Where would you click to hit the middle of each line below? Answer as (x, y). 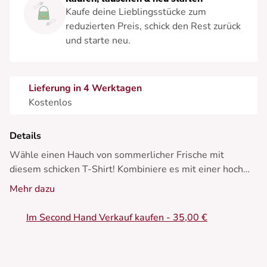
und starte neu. (98, 41)
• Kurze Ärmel (40, 255)
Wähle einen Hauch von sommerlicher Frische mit (117, 155)
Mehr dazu (32, 189)
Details (25, 136)
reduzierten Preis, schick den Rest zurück (153, 27)
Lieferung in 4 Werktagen (85, 89)
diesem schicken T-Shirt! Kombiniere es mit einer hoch (126, 170)
